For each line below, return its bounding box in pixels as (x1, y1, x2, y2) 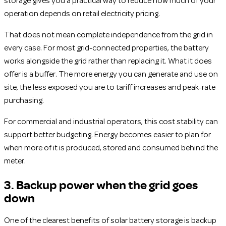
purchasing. (4, 97, 44, 105)
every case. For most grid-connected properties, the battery (4, 45, 209, 52)
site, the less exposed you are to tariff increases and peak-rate (4, 84, 215, 92)
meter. (4, 158, 26, 165)
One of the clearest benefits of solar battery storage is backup (4, 217, 216, 225)
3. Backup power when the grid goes (4, 177, 198, 193)
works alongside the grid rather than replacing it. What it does (4, 58, 212, 66)
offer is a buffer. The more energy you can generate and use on (4, 71, 218, 79)
